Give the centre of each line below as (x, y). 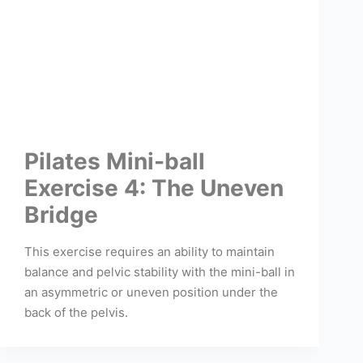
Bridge (61, 214)
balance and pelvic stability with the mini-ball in (160, 271)
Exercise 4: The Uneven (154, 188)
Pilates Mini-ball (115, 161)
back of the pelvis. (76, 312)
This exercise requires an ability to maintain (149, 251)
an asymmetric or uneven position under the (151, 292)
